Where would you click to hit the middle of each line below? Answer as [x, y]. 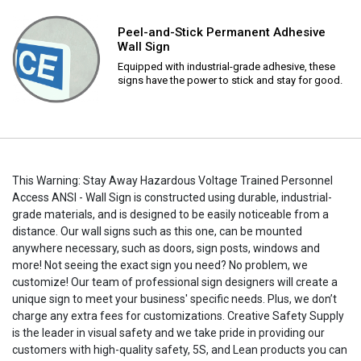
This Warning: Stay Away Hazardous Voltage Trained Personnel [172, 180]
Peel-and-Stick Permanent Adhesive [222, 32]
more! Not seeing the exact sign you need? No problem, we [160, 265]
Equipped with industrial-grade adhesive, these [226, 66]
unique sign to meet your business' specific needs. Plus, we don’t [174, 299]
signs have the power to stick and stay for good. [230, 80]
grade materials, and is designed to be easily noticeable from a [170, 214]
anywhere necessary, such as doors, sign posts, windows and [166, 248]
